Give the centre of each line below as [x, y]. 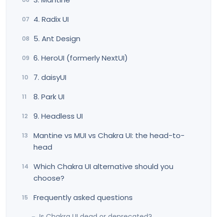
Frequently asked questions [83, 197]
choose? [49, 178]
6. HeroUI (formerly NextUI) [81, 58]
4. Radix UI [51, 19]
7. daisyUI [50, 77]
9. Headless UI [58, 116]
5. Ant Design [57, 38]
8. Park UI [49, 96]
